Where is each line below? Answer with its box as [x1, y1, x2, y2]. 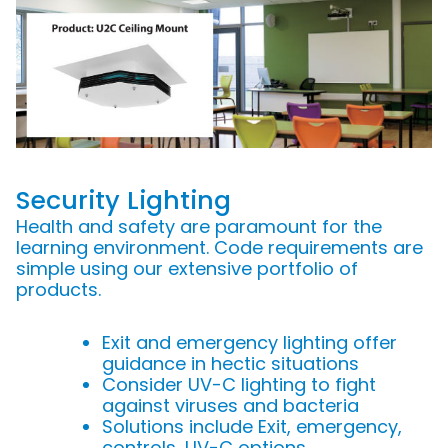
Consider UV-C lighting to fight [102, 371, 376, 397]
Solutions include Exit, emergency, [102, 413, 402, 439]
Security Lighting [16, 182, 231, 218]
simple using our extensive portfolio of [16, 255, 358, 281]
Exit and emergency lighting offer [102, 329, 397, 355]
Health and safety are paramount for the [16, 213, 382, 239]
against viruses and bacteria [102, 392, 359, 418]
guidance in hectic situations [102, 350, 359, 376]
